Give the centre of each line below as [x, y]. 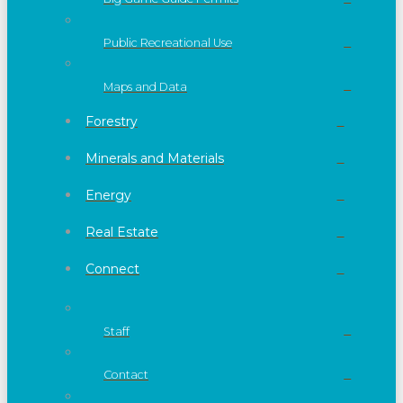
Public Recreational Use [168, 43]
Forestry [112, 122]
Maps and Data [145, 86]
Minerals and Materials [155, 159]
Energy [108, 196]
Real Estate [122, 233]
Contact [126, 375]
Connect [112, 269]
